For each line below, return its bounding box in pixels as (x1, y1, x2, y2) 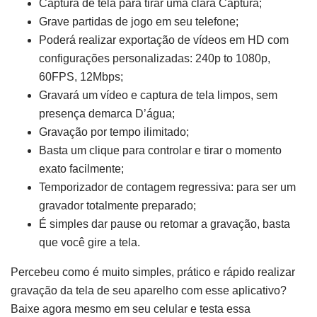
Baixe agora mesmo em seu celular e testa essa (11, 303, 250, 316)
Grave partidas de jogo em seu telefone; (39, 16, 238, 28)
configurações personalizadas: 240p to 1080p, (39, 52, 270, 65)
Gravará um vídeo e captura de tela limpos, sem (39, 89, 277, 102)
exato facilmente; (39, 163, 124, 175)
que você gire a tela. (39, 236, 140, 249)
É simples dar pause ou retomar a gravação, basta (39, 218, 290, 231)
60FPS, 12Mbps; (39, 71, 123, 83)
